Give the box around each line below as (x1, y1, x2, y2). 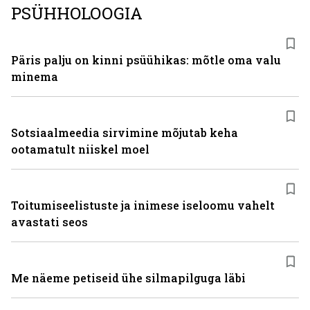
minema (11, 69, 58, 84)
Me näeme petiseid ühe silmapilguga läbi (11, 271, 246, 285)
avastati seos (11, 215, 88, 229)
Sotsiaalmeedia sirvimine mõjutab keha (11, 125, 238, 140)
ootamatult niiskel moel (11, 142, 149, 156)
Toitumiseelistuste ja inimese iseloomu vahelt (11, 198, 275, 212)
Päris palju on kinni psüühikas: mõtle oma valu (11, 53, 281, 67)
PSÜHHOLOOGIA (11, 2, 143, 24)
